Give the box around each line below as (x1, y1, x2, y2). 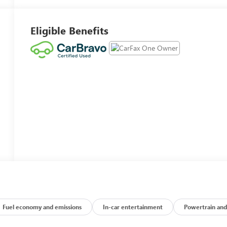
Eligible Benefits (30, 23, 109, 37)
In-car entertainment (103, 202, 163, 211)
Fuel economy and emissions (3, 202, 82, 211)
